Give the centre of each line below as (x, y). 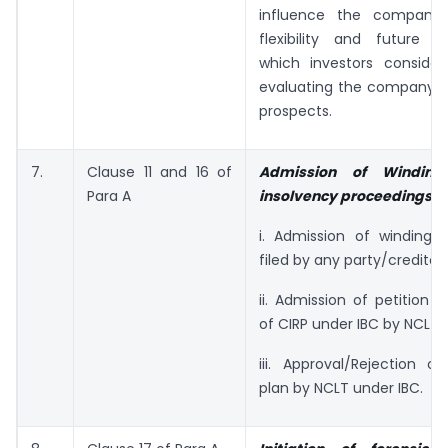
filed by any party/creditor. (352, 259)
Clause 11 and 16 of (159, 171)
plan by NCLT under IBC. (341, 388)
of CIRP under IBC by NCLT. (350, 324)
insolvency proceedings (345, 195)
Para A (109, 195)
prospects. (295, 110)
